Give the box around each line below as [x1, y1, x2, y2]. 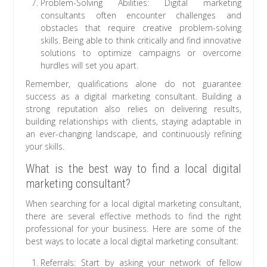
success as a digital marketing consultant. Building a [26, 91, 241, 103]
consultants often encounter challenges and [41, 10, 241, 21]
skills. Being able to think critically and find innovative [41, 35, 241, 46]
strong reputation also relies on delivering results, [26, 103, 241, 115]
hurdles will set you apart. [41, 60, 139, 72]
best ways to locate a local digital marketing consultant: [26, 235, 239, 247]
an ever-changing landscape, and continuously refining [26, 128, 241, 140]
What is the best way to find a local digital [26, 162, 241, 176]
